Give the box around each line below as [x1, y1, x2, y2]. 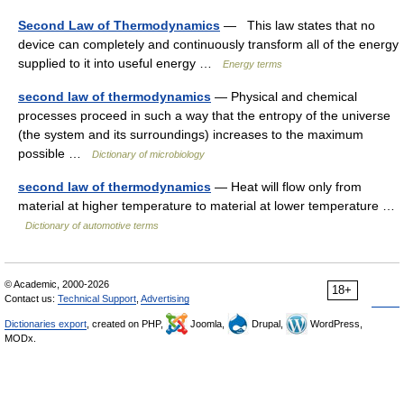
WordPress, [308, 318, 363, 329]
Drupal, [249, 318, 286, 329]
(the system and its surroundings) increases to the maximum [18, 127, 363, 142]
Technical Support [58, 293, 136, 304]
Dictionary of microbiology [92, 149, 205, 160]
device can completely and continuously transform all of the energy [18, 37, 399, 51]
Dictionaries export [5, 318, 87, 329]
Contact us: [5, 293, 58, 304]
